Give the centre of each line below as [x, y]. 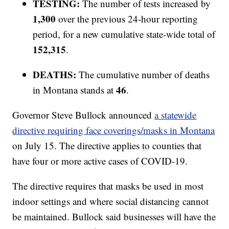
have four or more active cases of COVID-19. [100, 161]
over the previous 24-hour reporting [127, 19]
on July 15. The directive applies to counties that [107, 146]
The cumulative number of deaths [143, 75]
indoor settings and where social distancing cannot [111, 201]
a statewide [176, 115]
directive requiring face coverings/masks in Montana [114, 130]
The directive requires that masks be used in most [108, 186]
